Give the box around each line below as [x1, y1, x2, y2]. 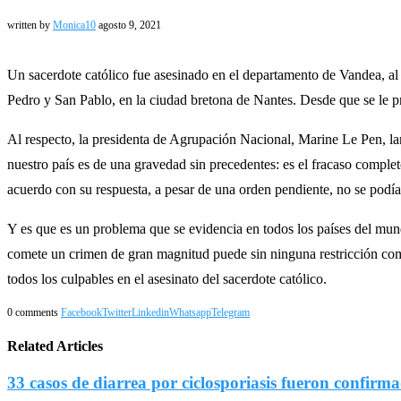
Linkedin [132, 305, 169, 319]
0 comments [7, 305, 58, 319]
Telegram [211, 305, 250, 319]
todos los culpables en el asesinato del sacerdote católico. [7, 270, 327, 286]
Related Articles [7, 338, 103, 354]
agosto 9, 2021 [98, 18, 161, 31]
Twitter [102, 305, 132, 319]
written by [7, 18, 53, 31]
